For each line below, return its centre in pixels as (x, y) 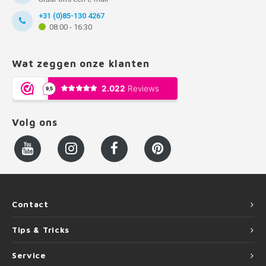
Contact (30, 204)
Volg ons (35, 122)
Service (29, 255)
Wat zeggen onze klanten (81, 63)
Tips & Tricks (41, 229)
